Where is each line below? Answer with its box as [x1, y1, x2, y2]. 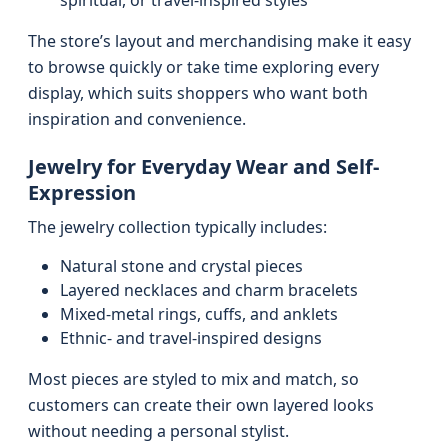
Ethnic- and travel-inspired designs [60, 327, 322, 349]
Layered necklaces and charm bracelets [60, 279, 358, 301]
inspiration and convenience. [28, 108, 246, 130]
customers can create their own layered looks [28, 394, 374, 416]
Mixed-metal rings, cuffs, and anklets [60, 303, 338, 325]
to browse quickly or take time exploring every [28, 56, 379, 78]
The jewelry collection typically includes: [28, 216, 327, 238]
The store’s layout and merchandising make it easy [28, 30, 411, 52]
